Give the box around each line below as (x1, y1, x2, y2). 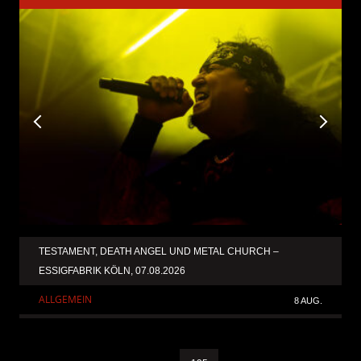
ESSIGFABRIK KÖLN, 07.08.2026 (39, 264, 185, 276)
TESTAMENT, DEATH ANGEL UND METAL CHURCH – (39, 245, 279, 257)
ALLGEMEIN (39, 292, 92, 306)
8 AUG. (294, 295, 322, 305)
